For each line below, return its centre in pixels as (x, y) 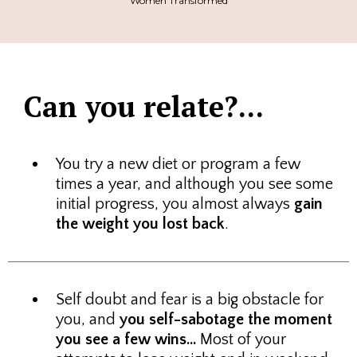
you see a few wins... (126, 339)
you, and (88, 320)
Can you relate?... (144, 106)
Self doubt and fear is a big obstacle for (190, 300)
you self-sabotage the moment (226, 320)
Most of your (241, 339)
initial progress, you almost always (175, 204)
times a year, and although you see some (194, 184)
